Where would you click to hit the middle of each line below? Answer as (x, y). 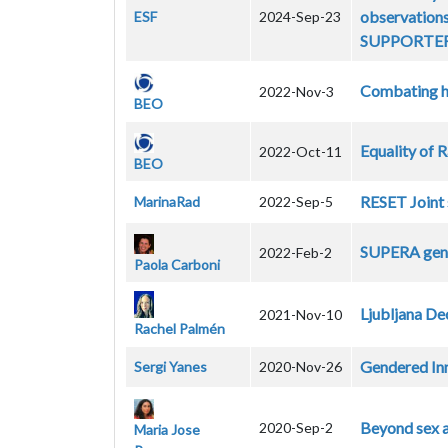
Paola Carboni (177, 264)
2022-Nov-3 (296, 92)
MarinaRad (167, 202)
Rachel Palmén (179, 328)
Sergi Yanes (170, 367)
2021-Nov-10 (300, 315)
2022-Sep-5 (296, 202)
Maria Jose (167, 429)
